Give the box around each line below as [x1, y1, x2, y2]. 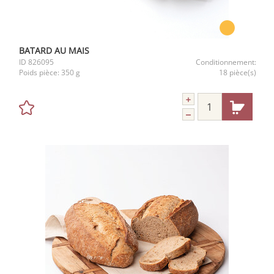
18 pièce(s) [219, 67, 256, 78]
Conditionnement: [196, 57, 256, 67]
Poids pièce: [19, 67, 61, 78]
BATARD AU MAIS [19, 45, 89, 56]
